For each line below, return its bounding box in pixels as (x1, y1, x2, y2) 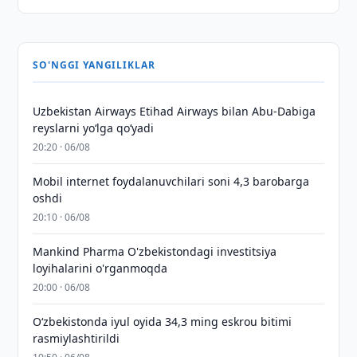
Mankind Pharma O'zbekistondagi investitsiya (33, 244, 277, 259)
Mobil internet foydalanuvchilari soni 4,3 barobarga (33, 174, 310, 189)
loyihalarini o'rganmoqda (33, 261, 168, 276)
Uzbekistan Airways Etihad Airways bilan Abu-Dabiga (33, 104, 316, 119)
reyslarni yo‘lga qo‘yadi (33, 120, 155, 135)
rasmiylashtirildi (33, 331, 120, 346)
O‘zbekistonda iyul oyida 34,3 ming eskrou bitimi (33, 314, 292, 329)
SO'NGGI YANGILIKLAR (33, 58, 155, 72)
